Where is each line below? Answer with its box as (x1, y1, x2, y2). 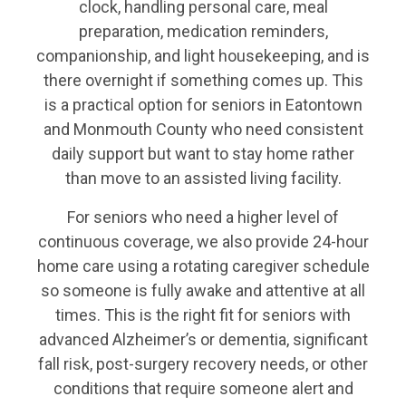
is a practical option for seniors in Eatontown (43, 94, 362, 114)
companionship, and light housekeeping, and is (36, 45, 370, 65)
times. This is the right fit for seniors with (55, 304, 351, 324)
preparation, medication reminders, (78, 21, 328, 41)
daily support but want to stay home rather (52, 143, 354, 163)
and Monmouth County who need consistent (43, 119, 363, 139)
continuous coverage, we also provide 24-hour (37, 231, 369, 251)
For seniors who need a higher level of (67, 207, 339, 227)
